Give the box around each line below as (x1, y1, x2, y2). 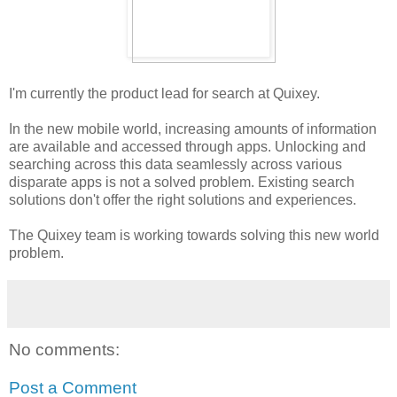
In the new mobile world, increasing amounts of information (9, 121, 377, 136)
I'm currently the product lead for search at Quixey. (9, 85, 320, 101)
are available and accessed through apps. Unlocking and (9, 138, 366, 154)
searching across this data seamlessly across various (9, 156, 342, 172)
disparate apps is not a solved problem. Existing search (9, 174, 354, 190)
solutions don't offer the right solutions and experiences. (9, 191, 356, 207)
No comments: (9, 339, 120, 359)
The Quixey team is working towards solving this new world (9, 227, 379, 243)
